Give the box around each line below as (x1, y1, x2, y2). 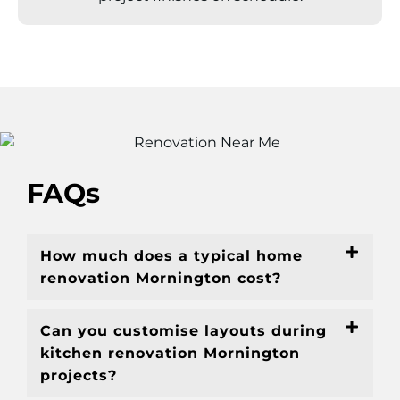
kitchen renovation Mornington (40, 345, 300, 362)
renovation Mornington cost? (40, 270, 281, 287)
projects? (40, 367, 117, 385)
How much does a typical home (40, 247, 303, 265)
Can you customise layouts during (40, 322, 327, 340)
